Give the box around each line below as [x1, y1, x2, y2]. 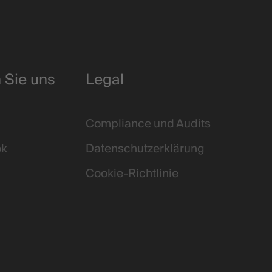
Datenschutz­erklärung [85, 139, 205, 159]
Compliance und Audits [85, 114, 211, 134]
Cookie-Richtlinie [85, 164, 178, 184]
